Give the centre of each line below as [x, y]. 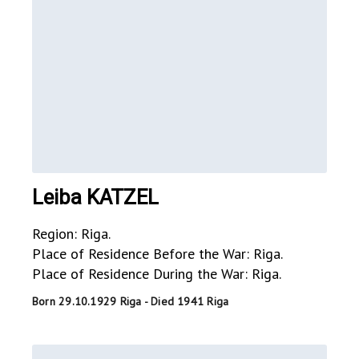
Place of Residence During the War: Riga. [157, 274]
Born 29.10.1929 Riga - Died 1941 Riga [131, 302]
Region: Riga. [71, 234]
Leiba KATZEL [95, 198]
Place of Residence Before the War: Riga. [157, 254]
